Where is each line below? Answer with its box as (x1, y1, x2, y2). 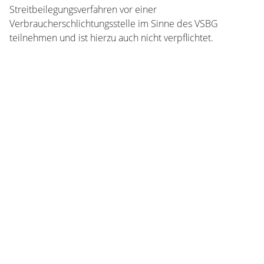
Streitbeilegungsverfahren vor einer (9, 3, 157, 16)
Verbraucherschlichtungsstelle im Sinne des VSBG (9, 17, 218, 30)
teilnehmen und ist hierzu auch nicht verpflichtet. (9, 31, 213, 44)
